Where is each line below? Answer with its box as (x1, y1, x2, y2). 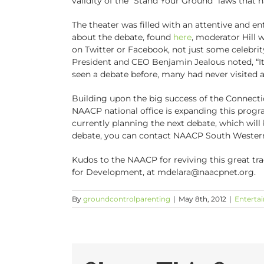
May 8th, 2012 (179, 194, 226, 203)
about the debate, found (72, 31, 173, 42)
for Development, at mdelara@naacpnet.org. (72, 166, 256, 177)
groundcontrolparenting (83, 194, 170, 203)
